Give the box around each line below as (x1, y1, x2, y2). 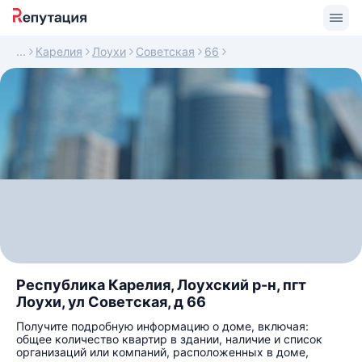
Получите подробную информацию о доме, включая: (16, 319, 309, 333)
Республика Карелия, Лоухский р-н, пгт (16, 276, 306, 293)
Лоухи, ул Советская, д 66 (16, 293, 206, 310)
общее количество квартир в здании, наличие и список (16, 332, 322, 346)
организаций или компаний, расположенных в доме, (16, 345, 309, 359)
